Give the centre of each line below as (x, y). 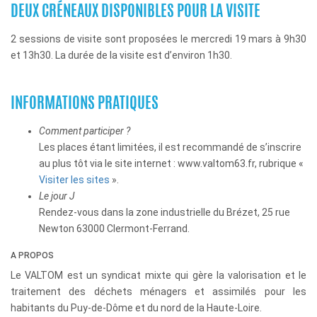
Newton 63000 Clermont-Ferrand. (114, 229)
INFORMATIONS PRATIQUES (85, 104)
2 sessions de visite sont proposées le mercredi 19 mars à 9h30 (158, 39)
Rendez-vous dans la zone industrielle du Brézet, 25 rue (165, 212)
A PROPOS (32, 255)
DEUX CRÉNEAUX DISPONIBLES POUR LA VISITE (136, 12)
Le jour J (57, 196)
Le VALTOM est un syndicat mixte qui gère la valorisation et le (158, 275)
